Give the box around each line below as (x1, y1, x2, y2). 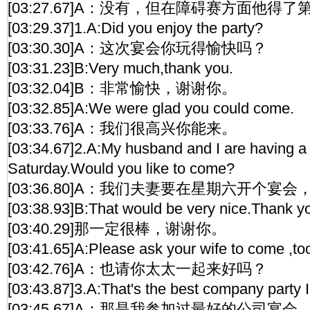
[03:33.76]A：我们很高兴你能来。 (8, 120, 237, 137)
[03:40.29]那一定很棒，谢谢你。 (8, 220, 226, 237)
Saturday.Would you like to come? (8, 160, 235, 177)
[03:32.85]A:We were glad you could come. (8, 100, 294, 117)
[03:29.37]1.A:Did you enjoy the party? (8, 19, 263, 37)
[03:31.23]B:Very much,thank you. (8, 60, 233, 77)
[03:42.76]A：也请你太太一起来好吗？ (8, 260, 267, 277)
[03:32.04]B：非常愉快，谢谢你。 (8, 80, 237, 97)
